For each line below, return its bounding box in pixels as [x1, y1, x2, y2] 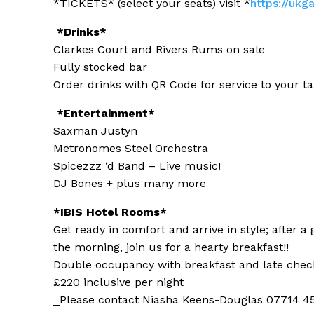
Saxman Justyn [53, 124, 137, 138]
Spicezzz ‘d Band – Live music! [53, 159, 221, 173]
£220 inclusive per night [53, 275, 184, 289]
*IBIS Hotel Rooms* [53, 205, 167, 219]
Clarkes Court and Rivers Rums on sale [53, 43, 265, 57]
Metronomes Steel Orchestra [53, 142, 208, 156]
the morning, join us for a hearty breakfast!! [53, 240, 289, 254]
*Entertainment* [53, 107, 158, 121]
